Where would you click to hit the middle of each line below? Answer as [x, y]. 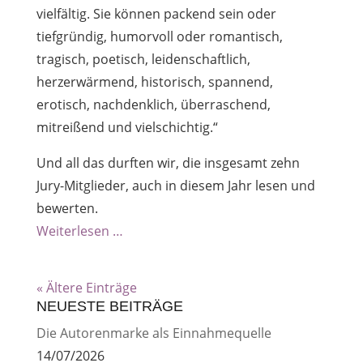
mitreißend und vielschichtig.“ [127, 127]
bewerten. [67, 208]
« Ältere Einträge [86, 287]
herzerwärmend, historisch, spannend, [154, 81]
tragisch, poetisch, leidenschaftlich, [143, 59]
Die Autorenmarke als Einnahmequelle [154, 333]
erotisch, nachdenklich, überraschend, [153, 104]
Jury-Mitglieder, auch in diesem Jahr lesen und [175, 185]
